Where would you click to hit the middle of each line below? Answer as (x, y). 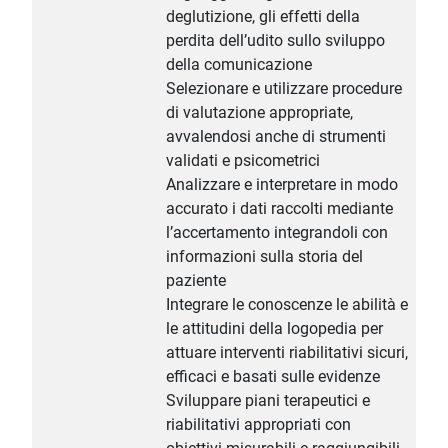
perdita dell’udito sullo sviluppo (275, 41)
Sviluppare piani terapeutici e (268, 401)
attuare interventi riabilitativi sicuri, (287, 353)
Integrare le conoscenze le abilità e (287, 305)
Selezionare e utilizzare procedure (284, 89)
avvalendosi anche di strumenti (276, 137)
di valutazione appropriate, (259, 113)
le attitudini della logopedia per (274, 329)
